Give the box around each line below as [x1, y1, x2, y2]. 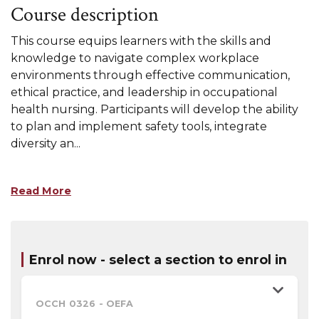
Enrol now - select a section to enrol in [29, 252, 287, 268]
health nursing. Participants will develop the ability [11, 103, 298, 117]
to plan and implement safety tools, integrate [11, 120, 267, 134]
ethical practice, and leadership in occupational [11, 85, 278, 100]
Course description [11, 1, 159, 28]
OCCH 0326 [36, 298, 96, 309]
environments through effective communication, [11, 68, 290, 83]
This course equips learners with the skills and [11, 34, 271, 48]
